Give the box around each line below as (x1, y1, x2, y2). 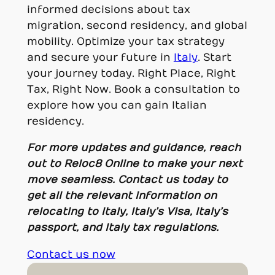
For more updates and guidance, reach (26, 141, 241, 154)
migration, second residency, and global (26, 20, 247, 33)
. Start (197, 52, 231, 64)
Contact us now (26, 248, 115, 261)
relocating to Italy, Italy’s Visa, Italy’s (26, 205, 228, 218)
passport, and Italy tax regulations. (26, 221, 219, 234)
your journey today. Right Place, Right (26, 68, 236, 80)
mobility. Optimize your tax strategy (26, 36, 225, 48)
